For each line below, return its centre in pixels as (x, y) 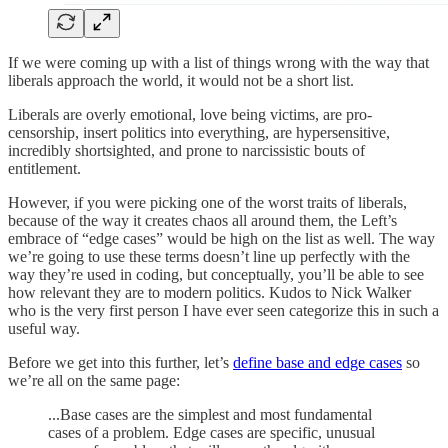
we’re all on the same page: (94, 380)
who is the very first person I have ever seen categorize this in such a (223, 310)
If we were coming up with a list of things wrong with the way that (218, 62)
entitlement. (44, 168)
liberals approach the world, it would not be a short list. (181, 80)
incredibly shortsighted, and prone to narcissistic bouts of (186, 150)
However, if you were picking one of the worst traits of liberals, (207, 202)
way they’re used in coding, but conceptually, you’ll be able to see (216, 274)
